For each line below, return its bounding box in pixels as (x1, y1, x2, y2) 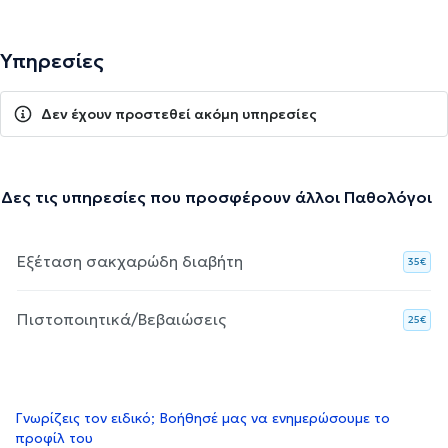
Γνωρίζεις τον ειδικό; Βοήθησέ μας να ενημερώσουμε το (15, 408, 390, 427)
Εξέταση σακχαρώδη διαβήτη (17, 250, 243, 271)
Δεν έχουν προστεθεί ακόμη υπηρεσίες (41, 104, 317, 123)
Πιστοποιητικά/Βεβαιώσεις (17, 308, 226, 329)
